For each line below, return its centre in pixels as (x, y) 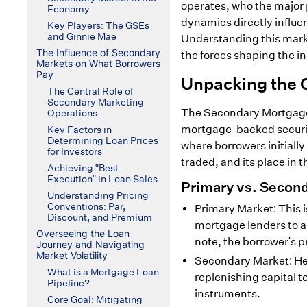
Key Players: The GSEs (98, 25)
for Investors (74, 151)
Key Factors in (79, 130)
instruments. (228, 294)
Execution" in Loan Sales (102, 179)
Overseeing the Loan (83, 233)
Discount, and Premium (99, 217)
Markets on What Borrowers (98, 63)
